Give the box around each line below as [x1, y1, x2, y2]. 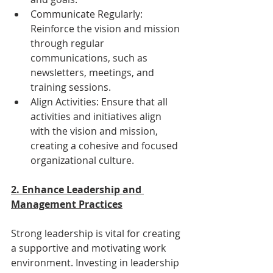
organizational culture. [30, 153, 134, 167]
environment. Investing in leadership [11, 255, 182, 269]
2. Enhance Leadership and [11, 182, 144, 196]
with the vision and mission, [30, 124, 160, 138]
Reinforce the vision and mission [30, 21, 182, 35]
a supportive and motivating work [11, 241, 168, 255]
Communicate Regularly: [30, 7, 145, 21]
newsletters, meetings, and [30, 65, 157, 79]
